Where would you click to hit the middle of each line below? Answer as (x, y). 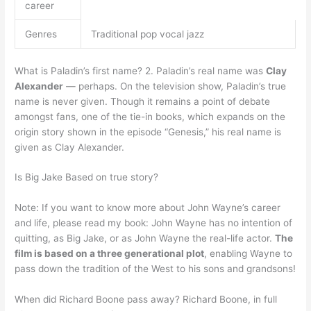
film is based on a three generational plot (110, 254)
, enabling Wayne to (249, 254)
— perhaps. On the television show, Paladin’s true (175, 86)
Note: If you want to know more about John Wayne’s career (148, 208)
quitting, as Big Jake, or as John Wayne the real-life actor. (145, 238)
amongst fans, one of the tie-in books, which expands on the (150, 116)
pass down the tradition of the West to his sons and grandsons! (155, 269)
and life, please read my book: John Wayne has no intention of (154, 223)
